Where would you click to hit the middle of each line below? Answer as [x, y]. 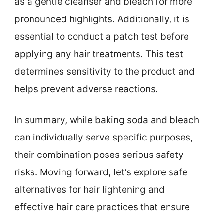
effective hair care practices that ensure [102, 207]
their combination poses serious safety [99, 155]
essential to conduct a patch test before [102, 36]
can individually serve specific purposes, [104, 138]
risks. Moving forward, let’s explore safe [101, 172]
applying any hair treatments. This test [99, 54]
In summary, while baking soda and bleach [107, 120]
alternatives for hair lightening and [90, 190]
